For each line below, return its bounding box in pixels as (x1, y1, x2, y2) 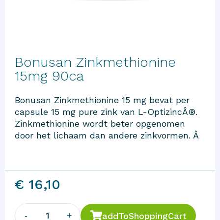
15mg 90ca (15, 68, 84, 84)
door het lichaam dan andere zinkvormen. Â (15, 130, 202, 141)
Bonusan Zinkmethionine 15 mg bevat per (15, 95, 190, 106)
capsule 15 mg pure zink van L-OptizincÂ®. (15, 107, 197, 117)
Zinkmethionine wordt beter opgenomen (15, 118, 185, 129)
